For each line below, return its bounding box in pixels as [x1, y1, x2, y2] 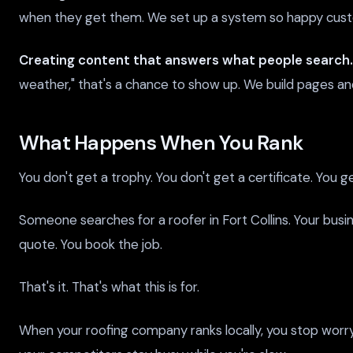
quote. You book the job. [19, 236, 162, 254]
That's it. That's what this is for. [19, 278, 199, 296]
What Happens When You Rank [19, 130, 304, 157]
